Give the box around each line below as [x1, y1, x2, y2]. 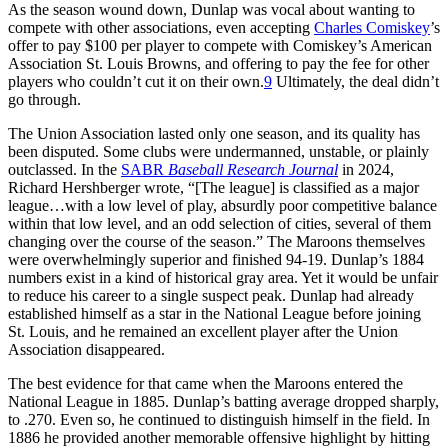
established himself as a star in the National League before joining [8, 304, 421, 322]
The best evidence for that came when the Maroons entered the [8, 374, 403, 392]
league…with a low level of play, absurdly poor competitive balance [8, 196, 437, 214]
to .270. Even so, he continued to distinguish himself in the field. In [8, 410, 430, 428]
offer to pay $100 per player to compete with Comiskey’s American [8, 36, 432, 54]
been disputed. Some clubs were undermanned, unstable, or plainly [8, 142, 429, 160]
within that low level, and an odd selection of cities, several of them [8, 214, 431, 232]
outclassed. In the [8, 160, 121, 178]
